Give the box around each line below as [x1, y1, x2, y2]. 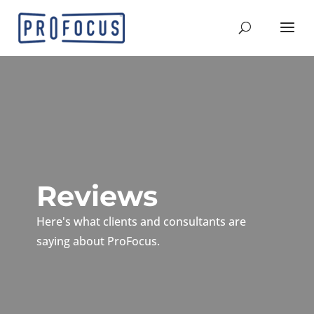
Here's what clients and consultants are [36, 214, 246, 229]
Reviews [36, 179, 158, 213]
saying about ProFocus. [36, 233, 160, 249]
